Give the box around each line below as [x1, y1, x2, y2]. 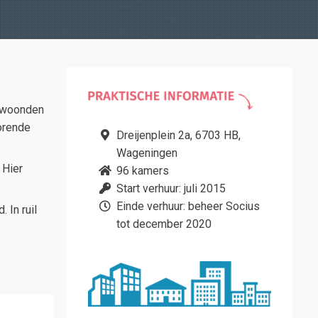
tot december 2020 [116, 217, 212, 231]
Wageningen [116, 146, 177, 160]
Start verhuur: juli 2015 [116, 182, 226, 196]
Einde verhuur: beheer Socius [116, 199, 260, 214]
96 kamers [116, 164, 169, 178]
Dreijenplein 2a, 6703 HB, [116, 128, 241, 143]
